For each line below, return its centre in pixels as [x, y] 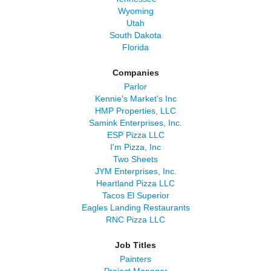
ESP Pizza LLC [135, 135]
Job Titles [135, 245]
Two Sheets [135, 159]
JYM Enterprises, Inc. [135, 171]
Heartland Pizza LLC [135, 183]
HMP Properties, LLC [135, 111]
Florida [135, 47]
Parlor [135, 87]
